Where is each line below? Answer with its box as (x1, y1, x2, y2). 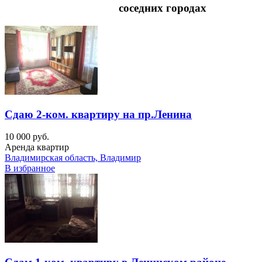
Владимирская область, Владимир (5, 153, 141, 163)
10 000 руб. (5, 132, 49, 142)
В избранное (5, 163, 55, 174)
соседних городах (119, 2, 206, 15)
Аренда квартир (5, 142, 69, 153)
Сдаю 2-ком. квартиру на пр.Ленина (5, 108, 192, 120)
